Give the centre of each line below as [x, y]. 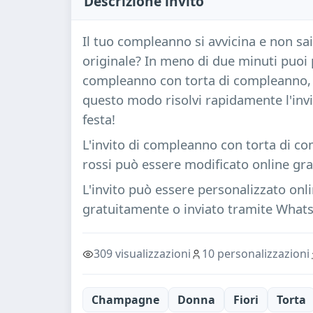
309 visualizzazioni [142, 253]
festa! [99, 119]
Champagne [125, 299]
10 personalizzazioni [256, 253]
